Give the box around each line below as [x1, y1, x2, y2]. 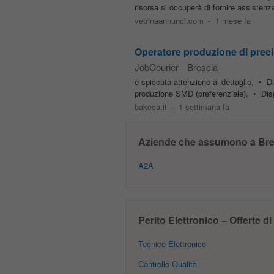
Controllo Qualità [138, 258, 197, 270]
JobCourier [134, 61, 179, 73]
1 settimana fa [179, 101, 230, 113]
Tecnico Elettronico [138, 238, 206, 250]
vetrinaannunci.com [134, 15, 204, 26]
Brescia [187, 61, 218, 73]
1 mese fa [215, 15, 251, 26]
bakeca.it [134, 101, 167, 113]
